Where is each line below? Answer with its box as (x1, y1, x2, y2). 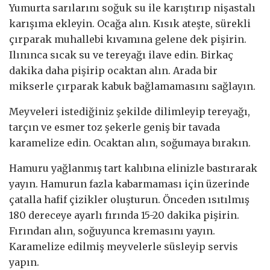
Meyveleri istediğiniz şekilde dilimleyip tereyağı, (9, 105, 250, 118)
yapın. (9, 256, 39, 269)
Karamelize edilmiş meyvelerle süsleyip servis (9, 240, 238, 253)
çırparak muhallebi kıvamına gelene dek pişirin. (9, 33, 246, 46)
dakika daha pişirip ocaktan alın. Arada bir (9, 64, 218, 77)
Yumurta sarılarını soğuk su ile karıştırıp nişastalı (9, 2, 256, 14)
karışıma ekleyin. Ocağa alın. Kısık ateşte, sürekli (9, 17, 251, 30)
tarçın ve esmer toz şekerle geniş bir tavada (9, 121, 220, 134)
